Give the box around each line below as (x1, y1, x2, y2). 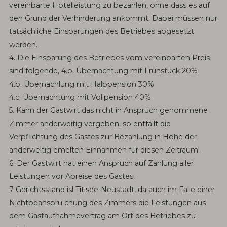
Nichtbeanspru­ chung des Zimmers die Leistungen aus (9, 198, 206, 208)
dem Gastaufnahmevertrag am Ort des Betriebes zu (9, 211, 196, 221)
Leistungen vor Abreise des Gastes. (9, 172, 135, 181)
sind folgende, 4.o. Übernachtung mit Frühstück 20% (9, 66, 198, 76)
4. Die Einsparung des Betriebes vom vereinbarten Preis (9, 53, 210, 63)
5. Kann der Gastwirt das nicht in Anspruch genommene (9, 106, 208, 116)
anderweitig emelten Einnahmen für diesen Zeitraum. (9, 145, 200, 155)
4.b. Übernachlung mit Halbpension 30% (9, 80, 154, 89)
